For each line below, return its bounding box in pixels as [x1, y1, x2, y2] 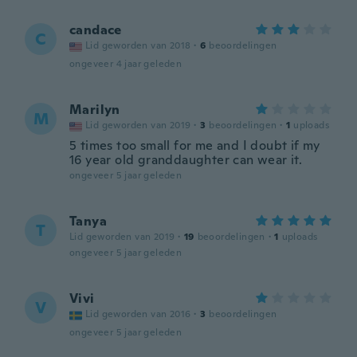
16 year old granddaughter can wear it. [69, 151, 303, 168]
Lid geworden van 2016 [85, 308, 191, 320]
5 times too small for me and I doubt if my [69, 137, 320, 154]
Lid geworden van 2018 [85, 39, 191, 52]
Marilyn [69, 101, 120, 118]
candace [69, 22, 122, 38]
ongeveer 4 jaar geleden [69, 57, 182, 70]
